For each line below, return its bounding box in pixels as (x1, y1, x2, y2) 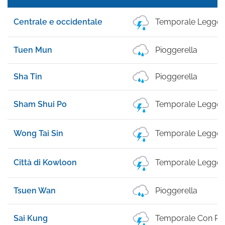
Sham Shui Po (14, 99, 67, 109)
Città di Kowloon (14, 158, 77, 167)
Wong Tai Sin (14, 129, 63, 138)
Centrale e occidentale (14, 17, 102, 27)
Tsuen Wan (14, 186, 56, 195)
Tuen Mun (14, 45, 52, 55)
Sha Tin (14, 72, 42, 81)
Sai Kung (14, 213, 48, 223)
